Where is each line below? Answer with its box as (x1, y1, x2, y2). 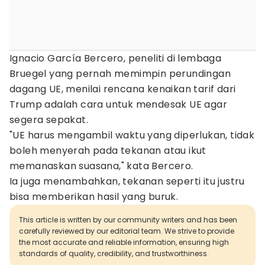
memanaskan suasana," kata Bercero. (9, 159, 193, 173)
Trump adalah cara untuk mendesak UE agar (9, 98, 227, 111)
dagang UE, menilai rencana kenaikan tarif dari (9, 82, 236, 96)
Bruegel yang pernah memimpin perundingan (9, 67, 231, 80)
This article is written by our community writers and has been (19, 215, 237, 225)
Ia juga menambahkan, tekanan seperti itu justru (9, 174, 245, 188)
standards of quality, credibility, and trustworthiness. (19, 248, 209, 258)
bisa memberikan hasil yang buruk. (9, 190, 179, 203)
